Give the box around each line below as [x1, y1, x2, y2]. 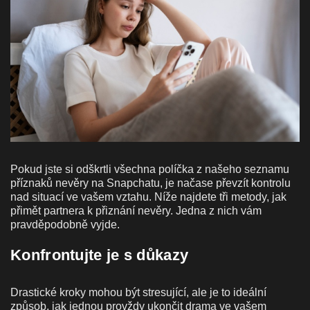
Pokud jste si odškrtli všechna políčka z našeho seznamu [10, 163, 289, 175]
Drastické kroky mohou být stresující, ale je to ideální [10, 286, 266, 298]
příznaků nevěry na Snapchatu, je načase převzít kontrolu [10, 176, 291, 189]
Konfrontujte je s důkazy [10, 246, 189, 264]
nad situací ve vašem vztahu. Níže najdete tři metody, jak [10, 190, 286, 203]
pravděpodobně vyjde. [10, 218, 120, 230]
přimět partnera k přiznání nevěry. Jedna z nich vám [10, 204, 262, 217]
